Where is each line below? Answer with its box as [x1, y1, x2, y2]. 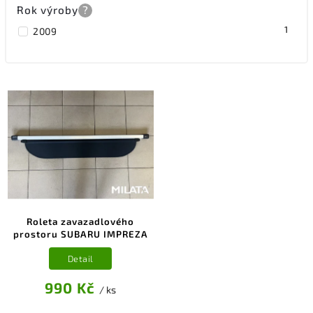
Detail [67, 252, 94, 264]
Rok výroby [17, 3, 78, 16]
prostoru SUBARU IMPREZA [13, 228, 148, 240]
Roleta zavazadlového [27, 216, 135, 228]
